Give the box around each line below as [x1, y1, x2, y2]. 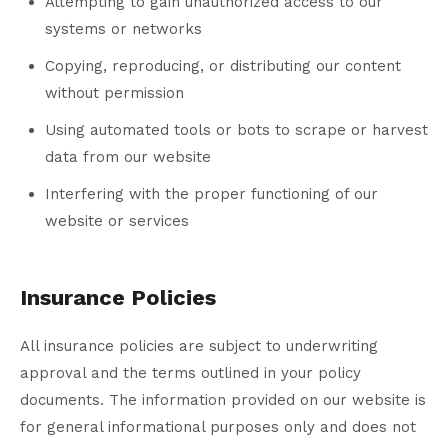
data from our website [45, 148, 211, 167]
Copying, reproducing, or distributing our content [45, 57, 401, 76]
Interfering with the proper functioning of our [45, 185, 378, 204]
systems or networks [45, 20, 202, 39]
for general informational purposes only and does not [20, 418, 416, 437]
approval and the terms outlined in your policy [20, 364, 361, 383]
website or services [45, 212, 189, 231]
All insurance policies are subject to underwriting [20, 337, 378, 356]
